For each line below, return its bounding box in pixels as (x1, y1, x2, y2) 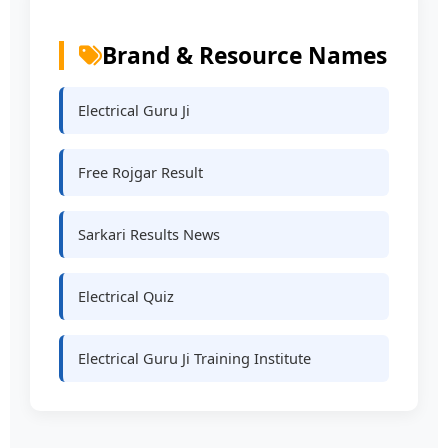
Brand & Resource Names (102, 40, 388, 72)
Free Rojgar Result (78, 161, 204, 182)
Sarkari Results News (78, 223, 221, 244)
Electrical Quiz (78, 285, 175, 306)
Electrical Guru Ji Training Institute (78, 347, 312, 368)
